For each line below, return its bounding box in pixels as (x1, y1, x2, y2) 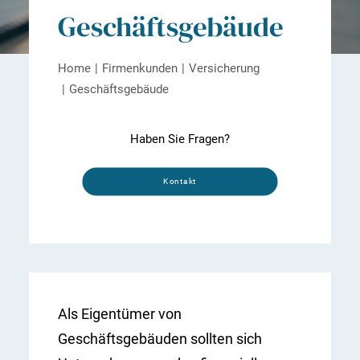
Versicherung (189, 61, 260, 76)
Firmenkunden (102, 61, 178, 76)
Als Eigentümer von (58, 305, 182, 322)
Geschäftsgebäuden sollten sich (58, 330, 262, 347)
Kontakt (163, 177, 197, 186)
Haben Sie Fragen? (130, 132, 230, 146)
